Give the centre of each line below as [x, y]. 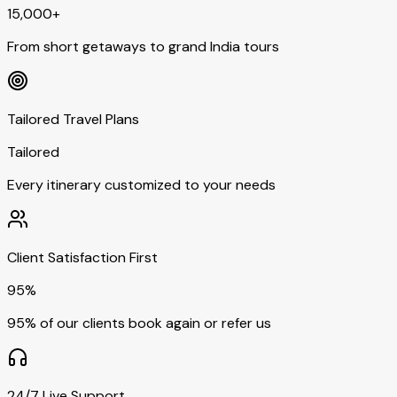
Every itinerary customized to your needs [141, 184]
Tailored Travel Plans [73, 119]
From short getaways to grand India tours [143, 46]
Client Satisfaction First [82, 257]
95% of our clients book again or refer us [139, 323]
